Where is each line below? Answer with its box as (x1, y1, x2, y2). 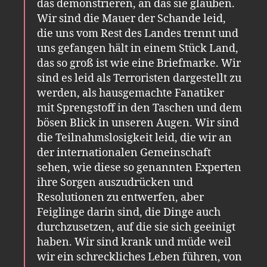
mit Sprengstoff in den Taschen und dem (37, 101, 242, 115)
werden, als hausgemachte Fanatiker (37, 86, 224, 100)
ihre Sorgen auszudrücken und (37, 175, 193, 190)
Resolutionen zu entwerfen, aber (37, 190, 204, 204)
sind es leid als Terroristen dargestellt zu (37, 71, 241, 85)
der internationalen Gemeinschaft (37, 145, 211, 160)
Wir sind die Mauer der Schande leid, (37, 11, 226, 26)
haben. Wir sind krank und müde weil (37, 235, 231, 249)
